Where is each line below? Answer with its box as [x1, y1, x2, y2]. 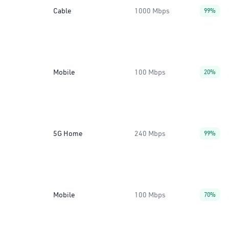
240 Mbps [134, 129, 166, 138]
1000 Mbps [134, 6, 170, 15]
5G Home [53, 129, 83, 138]
